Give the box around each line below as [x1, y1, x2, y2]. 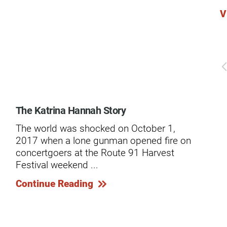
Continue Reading [15, 176, 93, 190]
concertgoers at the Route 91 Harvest [15, 146, 174, 159]
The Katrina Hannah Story [15, 102, 126, 117]
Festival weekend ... [15, 158, 98, 171]
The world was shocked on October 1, [15, 122, 175, 135]
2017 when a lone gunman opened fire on [15, 134, 191, 147]
